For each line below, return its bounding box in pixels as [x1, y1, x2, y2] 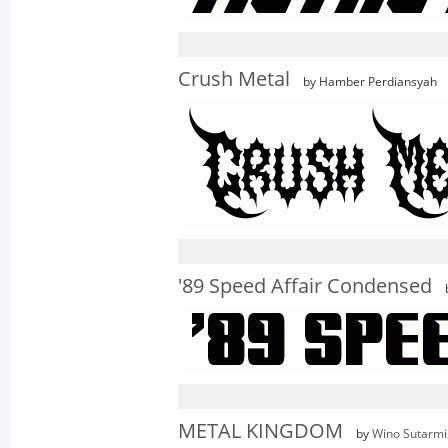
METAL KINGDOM [178, 419, 343, 443]
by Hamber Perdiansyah [300, 75, 437, 89]
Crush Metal [178, 67, 290, 91]
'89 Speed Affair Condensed [178, 274, 432, 298]
